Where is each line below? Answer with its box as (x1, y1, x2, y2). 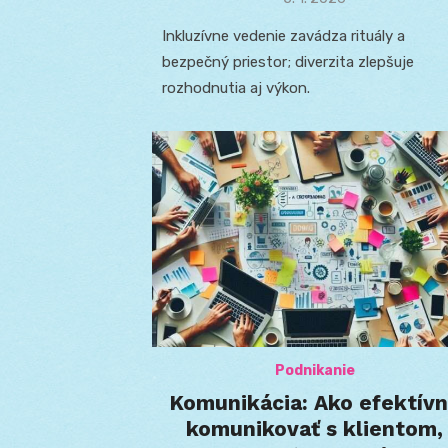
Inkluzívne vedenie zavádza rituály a (162, 26, 405, 45)
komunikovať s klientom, (186, 416, 443, 442)
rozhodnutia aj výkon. (162, 78, 310, 97)
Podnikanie (274, 362, 355, 380)
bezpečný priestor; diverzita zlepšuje (162, 52, 414, 71)
